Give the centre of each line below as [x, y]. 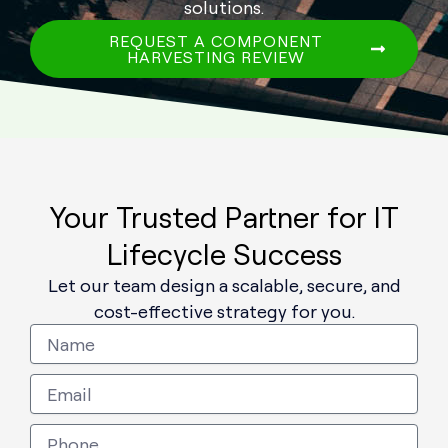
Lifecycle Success [224, 254]
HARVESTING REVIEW [216, 57]
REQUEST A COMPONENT [216, 41]
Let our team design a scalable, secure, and [224, 285]
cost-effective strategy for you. [224, 311]
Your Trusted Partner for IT [224, 217]
